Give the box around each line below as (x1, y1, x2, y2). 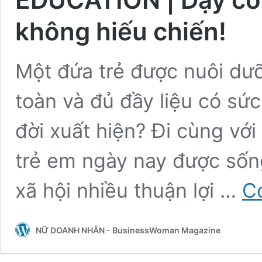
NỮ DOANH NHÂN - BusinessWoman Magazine (36, 225, 220, 235)
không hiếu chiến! (15, 16, 226, 46)
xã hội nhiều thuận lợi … (15, 178, 242, 202)
